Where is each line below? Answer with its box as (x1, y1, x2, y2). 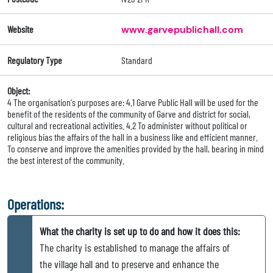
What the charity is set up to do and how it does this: (40, 224, 240, 238)
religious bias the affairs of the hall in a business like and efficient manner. (7, 131, 258, 143)
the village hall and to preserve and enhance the (40, 257, 219, 271)
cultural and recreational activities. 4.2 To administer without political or (7, 119, 247, 132)
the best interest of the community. (7, 154, 124, 166)
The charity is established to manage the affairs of (40, 241, 230, 255)
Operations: (7, 195, 64, 213)
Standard (121, 54, 152, 66)
